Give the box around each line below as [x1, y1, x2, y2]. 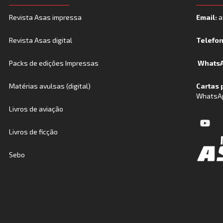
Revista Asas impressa [9, 12, 82, 21]
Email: [196, 12, 219, 21]
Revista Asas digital [9, 35, 73, 44]
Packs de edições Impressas [9, 58, 99, 67]
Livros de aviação [9, 104, 64, 113]
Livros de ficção [9, 127, 58, 136]
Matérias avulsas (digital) [9, 81, 91, 90]
